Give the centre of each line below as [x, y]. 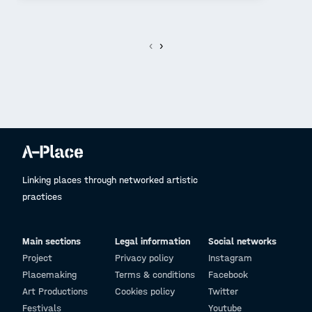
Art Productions [55, 291]
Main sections [52, 241]
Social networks [242, 241]
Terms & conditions [155, 275]
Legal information [153, 241]
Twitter [223, 291]
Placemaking [49, 275]
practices [42, 197]
